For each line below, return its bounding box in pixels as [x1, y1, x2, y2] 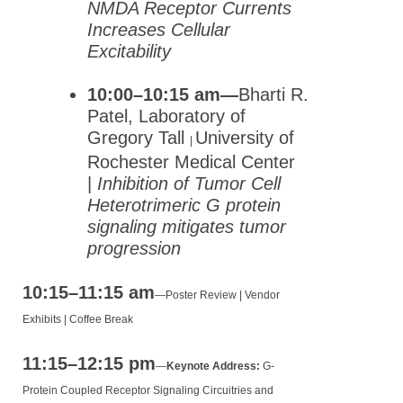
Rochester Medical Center [87, 151, 295, 172]
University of [195, 127, 294, 148]
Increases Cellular [87, 19, 230, 40]
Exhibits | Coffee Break [22, 312, 133, 326]
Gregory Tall [87, 127, 190, 148]
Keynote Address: [166, 359, 260, 372]
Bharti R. [238, 84, 309, 104]
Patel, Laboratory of [87, 105, 246, 126]
